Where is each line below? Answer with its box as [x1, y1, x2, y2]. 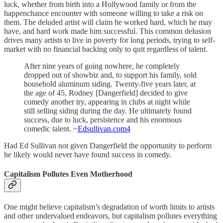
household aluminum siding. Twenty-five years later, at [24, 79, 196, 88]
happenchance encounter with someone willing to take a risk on [4, 8, 203, 17]
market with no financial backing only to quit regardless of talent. [4, 44, 208, 53]
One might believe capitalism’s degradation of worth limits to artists [4, 203, 215, 212]
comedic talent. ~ [24, 124, 78, 133]
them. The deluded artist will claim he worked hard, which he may [4, 17, 212, 26]
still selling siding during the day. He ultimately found [24, 106, 192, 115]
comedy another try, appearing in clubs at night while [24, 97, 190, 106]
